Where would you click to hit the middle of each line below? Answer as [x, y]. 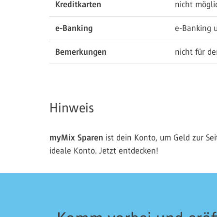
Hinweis [72, 108]
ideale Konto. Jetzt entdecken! [104, 151]
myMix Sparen [77, 138]
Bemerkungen [81, 52]
